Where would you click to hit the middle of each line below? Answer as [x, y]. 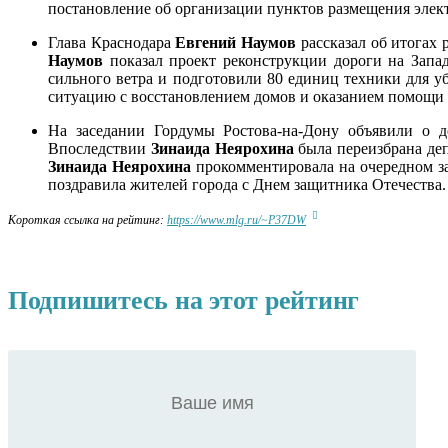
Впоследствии [99, 148]
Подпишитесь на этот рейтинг [183, 300]
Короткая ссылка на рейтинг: [87, 219]
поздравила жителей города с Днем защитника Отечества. [247, 184]
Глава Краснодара [112, 42]
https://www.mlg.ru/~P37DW [236, 219]
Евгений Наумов [236, 42]
